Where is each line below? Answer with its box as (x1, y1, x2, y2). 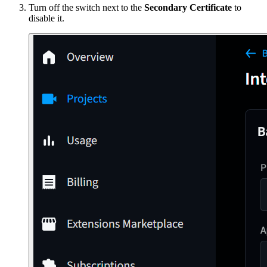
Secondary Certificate (144, 2, 232, 13)
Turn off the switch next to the (29, 2, 144, 13)
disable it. (29, 13, 64, 24)
